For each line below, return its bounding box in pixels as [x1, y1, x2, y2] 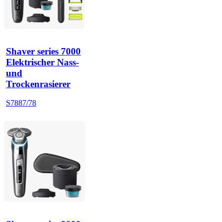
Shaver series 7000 [6, 46, 81, 57]
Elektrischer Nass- [6, 57, 79, 68]
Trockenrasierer [6, 79, 70, 90]
